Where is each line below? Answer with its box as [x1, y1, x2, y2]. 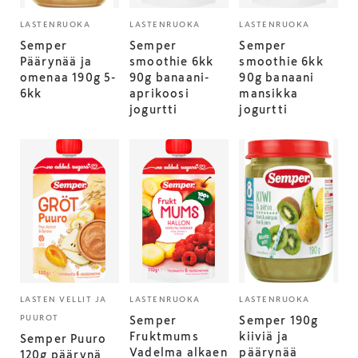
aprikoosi [129, 88, 189, 99]
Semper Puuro [19, 333, 107, 344]
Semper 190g [239, 315, 319, 326]
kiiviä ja [239, 331, 289, 342]
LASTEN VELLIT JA [19, 295, 107, 304]
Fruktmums [129, 331, 199, 342]
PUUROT [19, 313, 59, 322]
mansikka [239, 88, 299, 99]
